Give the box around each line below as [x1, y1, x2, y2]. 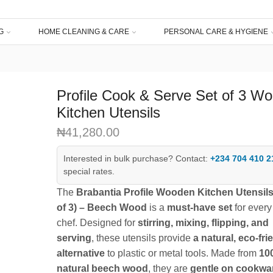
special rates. [63, 166, 115, 177]
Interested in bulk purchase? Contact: [63, 154, 210, 164]
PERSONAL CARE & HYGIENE [163, 27, 268, 36]
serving [56, 233, 91, 244]
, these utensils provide [91, 233, 193, 244]
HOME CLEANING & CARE [38, 27, 129, 36]
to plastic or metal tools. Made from [104, 248, 259, 259]
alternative [56, 248, 105, 259]
